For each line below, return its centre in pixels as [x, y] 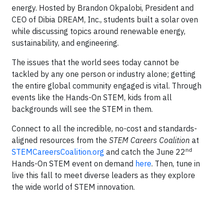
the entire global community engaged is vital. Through [107, 86]
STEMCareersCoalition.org [59, 152]
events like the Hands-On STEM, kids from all [92, 97]
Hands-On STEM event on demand [73, 163]
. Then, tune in [176, 163]
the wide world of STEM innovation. [73, 187]
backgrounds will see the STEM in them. [82, 109]
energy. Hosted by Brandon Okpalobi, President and [103, 8]
